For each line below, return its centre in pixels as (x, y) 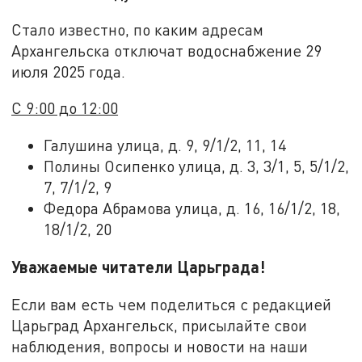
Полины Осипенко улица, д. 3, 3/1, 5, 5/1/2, (197, 166)
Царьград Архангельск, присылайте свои (160, 325)
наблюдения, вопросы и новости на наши (160, 346)
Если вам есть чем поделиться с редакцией (172, 304)
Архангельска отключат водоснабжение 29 (167, 50)
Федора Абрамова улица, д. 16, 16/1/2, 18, (192, 208)
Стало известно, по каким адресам (138, 29)
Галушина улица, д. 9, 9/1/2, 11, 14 (165, 145)
